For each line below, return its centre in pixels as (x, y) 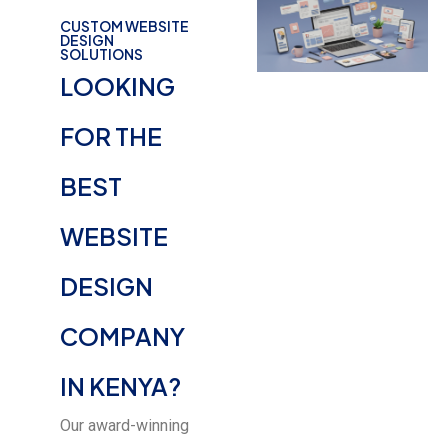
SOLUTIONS (101, 54)
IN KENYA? (120, 386)
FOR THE (111, 136)
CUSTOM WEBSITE (124, 26)
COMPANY (122, 336)
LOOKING (117, 86)
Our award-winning (124, 426)
